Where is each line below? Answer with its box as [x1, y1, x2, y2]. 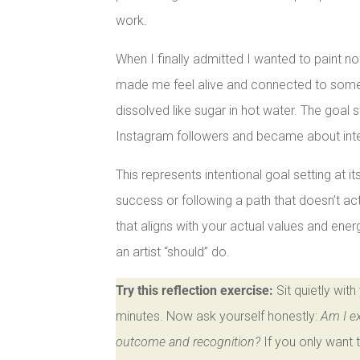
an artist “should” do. [116, 244, 231, 260]
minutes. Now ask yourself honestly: [116, 309, 321, 325]
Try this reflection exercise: [116, 283, 274, 299]
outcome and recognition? [116, 334, 261, 350]
